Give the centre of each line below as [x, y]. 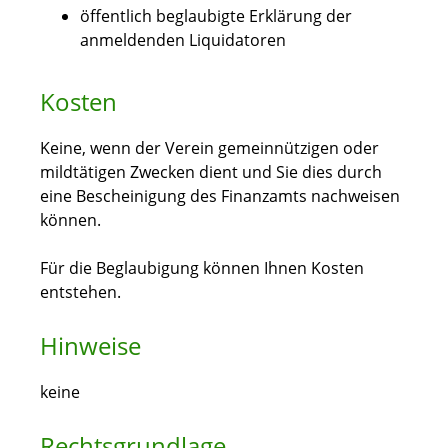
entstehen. [80, 292]
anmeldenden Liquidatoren [183, 40]
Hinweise [90, 346]
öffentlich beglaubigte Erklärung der [216, 16]
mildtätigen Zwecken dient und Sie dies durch [211, 172]
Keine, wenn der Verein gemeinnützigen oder [209, 148]
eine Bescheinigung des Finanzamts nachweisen [220, 196]
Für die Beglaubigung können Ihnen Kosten [202, 268]
